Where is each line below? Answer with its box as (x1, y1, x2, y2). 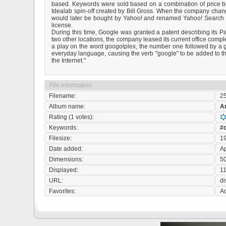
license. (51, 22, 73, 29)
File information (49, 82, 92, 89)
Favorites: (49, 188, 76, 195)
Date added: (49, 145, 83, 152)
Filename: (49, 92, 77, 99)
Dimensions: (49, 156, 84, 163)
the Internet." (51, 57, 86, 64)
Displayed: (49, 166, 79, 174)
